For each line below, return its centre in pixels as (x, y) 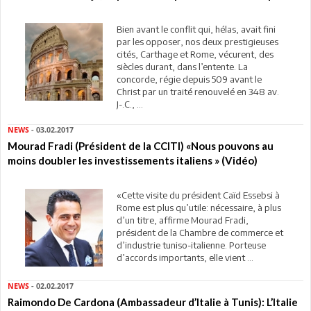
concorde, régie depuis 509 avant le (189, 79)
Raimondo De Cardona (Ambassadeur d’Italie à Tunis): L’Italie (153, 302)
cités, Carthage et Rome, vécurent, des (195, 54)
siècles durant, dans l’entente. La (182, 66)
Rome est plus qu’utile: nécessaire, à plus (199, 207)
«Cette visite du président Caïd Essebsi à (198, 195)
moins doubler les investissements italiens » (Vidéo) (133, 160)
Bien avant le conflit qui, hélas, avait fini (196, 29)
